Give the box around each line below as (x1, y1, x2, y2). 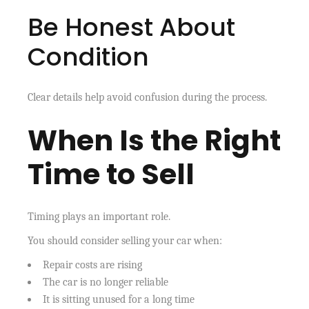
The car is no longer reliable (43, 275, 169, 288)
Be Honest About (28, 9, 236, 45)
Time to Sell (28, 154, 195, 194)
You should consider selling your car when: (28, 234, 223, 247)
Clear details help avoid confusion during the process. (28, 90, 268, 103)
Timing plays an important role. (28, 210, 171, 223)
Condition (28, 39, 150, 74)
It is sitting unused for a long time (43, 292, 195, 306)
